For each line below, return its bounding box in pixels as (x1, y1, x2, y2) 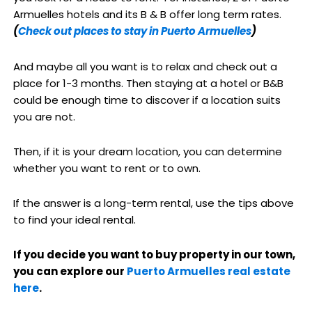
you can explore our (13, 264, 127, 279)
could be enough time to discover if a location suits (13, 92, 281, 107)
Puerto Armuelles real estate (126, 264, 290, 279)
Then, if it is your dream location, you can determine (13, 143, 282, 159)
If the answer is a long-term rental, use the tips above (13, 196, 294, 211)
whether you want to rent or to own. (13, 160, 201, 175)
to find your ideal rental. (13, 212, 136, 228)
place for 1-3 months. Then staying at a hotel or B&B (13, 75, 283, 91)
